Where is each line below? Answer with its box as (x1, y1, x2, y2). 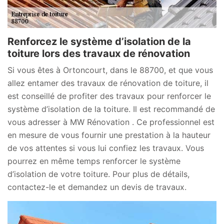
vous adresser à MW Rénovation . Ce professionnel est (7, 116, 214, 127)
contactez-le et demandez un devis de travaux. (7, 181, 186, 192)
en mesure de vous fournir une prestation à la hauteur (7, 129, 210, 140)
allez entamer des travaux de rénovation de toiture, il (7, 77, 208, 88)
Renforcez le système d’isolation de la (7, 35, 191, 47)
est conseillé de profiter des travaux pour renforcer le (7, 90, 211, 101)
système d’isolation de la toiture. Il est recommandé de (7, 103, 215, 114)
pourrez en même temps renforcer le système (7, 155, 180, 166)
